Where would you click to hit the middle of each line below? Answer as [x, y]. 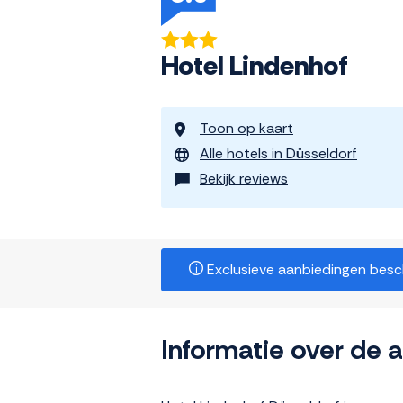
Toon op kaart [246, 129]
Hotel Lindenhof [255, 66]
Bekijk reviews [244, 179]
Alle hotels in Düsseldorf [278, 154]
